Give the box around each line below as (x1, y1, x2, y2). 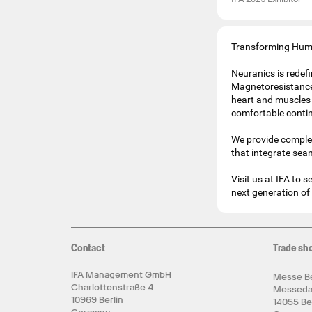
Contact (71, 242, 105, 254)
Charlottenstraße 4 (71, 282, 153, 292)
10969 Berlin (71, 295, 123, 305)
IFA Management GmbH (71, 270, 171, 280)
